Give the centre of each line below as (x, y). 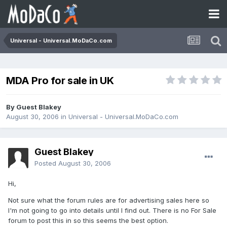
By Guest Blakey (34, 107)
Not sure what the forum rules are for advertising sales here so (109, 200)
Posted (46, 163)
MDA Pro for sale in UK (60, 81)
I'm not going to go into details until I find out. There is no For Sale (112, 211)
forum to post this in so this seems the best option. (88, 221)
